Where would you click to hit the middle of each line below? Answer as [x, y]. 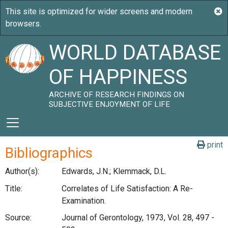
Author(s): [22, 171]
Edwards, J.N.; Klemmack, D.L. [114, 171]
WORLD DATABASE [135, 53]
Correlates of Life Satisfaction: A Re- [127, 188]
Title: [14, 188]
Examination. [83, 201]
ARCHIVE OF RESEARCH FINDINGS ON [117, 95]
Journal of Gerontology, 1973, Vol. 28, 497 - [138, 218]
